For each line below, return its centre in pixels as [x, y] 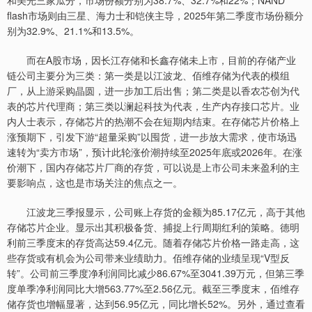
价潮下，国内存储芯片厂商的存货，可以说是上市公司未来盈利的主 [153, 167]
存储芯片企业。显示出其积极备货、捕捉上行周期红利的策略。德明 [153, 227]
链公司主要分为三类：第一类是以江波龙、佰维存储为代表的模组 [148, 75]
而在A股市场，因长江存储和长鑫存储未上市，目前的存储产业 [151, 60]
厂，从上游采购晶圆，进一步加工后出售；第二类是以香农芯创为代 [153, 91]
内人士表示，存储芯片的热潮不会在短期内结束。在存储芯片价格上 [153, 121]
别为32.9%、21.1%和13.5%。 [73, 31]
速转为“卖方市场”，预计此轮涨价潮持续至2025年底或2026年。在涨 [155, 152]
